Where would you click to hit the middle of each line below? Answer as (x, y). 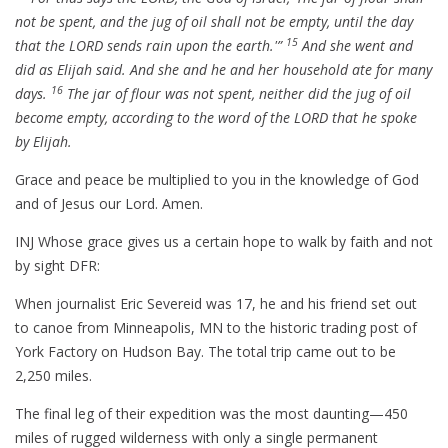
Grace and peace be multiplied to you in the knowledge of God (217, 180)
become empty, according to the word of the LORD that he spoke (216, 118)
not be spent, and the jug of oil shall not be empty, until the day (214, 22)
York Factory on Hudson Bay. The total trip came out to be (205, 352)
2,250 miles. (53, 376)
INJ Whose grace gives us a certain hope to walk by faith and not (224, 242)
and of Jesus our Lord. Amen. (109, 204)
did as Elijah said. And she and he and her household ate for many (223, 70)
